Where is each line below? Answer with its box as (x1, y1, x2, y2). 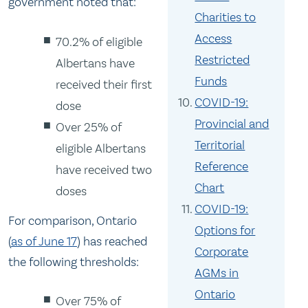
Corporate (195, 244, 249, 259)
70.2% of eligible (56, 34, 143, 49)
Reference (195, 159, 249, 174)
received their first (56, 76, 153, 92)
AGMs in (195, 265, 239, 280)
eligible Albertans (56, 140, 146, 156)
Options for (195, 223, 256, 238)
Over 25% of (56, 119, 122, 135)
